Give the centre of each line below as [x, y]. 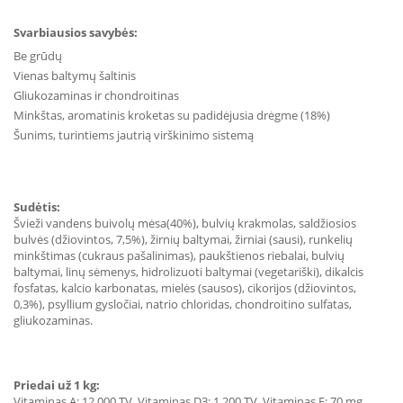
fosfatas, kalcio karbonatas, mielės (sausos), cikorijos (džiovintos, [185, 288]
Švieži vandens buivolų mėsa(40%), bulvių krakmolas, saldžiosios [185, 223]
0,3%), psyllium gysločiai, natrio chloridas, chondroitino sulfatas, [183, 304]
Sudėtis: [37, 207]
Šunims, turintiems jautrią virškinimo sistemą [134, 135]
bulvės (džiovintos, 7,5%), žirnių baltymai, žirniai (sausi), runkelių [183, 239]
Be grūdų [38, 56]
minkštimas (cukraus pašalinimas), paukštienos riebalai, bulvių [179, 255]
